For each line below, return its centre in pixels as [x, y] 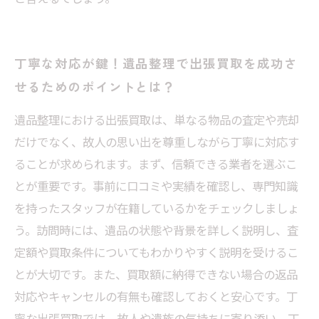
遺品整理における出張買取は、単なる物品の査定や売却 [157, 120]
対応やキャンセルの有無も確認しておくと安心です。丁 [156, 296]
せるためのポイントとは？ [95, 87]
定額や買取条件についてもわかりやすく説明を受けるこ [156, 252]
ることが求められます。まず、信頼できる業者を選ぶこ [156, 164]
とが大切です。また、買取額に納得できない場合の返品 [156, 274]
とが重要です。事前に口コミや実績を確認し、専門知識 [156, 186]
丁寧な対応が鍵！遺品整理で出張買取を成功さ [156, 63]
